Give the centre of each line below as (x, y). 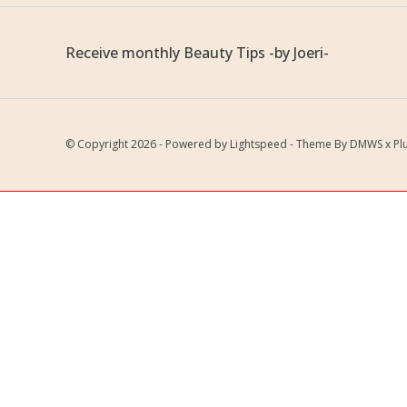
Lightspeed (258, 144)
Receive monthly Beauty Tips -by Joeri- (197, 53)
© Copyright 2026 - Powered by (148, 144)
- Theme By (318, 144)
